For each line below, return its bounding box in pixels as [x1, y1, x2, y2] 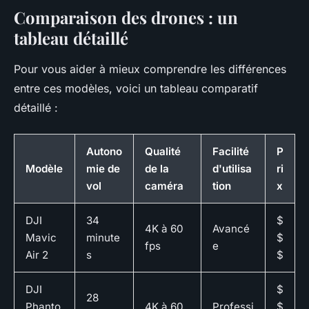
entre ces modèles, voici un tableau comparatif [14, 81, 258, 96]
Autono [86, 145, 122, 159]
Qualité [145, 145, 181, 159]
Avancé [212, 222, 250, 236]
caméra [145, 179, 183, 193]
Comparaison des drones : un [14, 6, 238, 29]
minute [86, 231, 120, 245]
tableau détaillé [14, 27, 128, 50]
